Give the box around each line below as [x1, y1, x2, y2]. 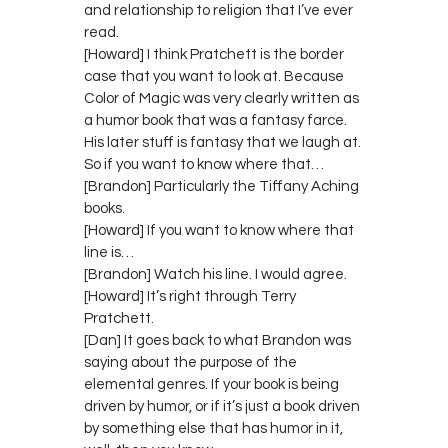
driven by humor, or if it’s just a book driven [84, 398, 360, 414]
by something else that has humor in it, [84, 420, 343, 436]
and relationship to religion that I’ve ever [84, 2, 353, 18]
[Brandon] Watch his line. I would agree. [84, 266, 347, 282]
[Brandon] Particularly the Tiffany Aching [84, 178, 359, 194]
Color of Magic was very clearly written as [84, 90, 359, 106]
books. [84, 200, 125, 216]
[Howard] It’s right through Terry [84, 288, 296, 304]
